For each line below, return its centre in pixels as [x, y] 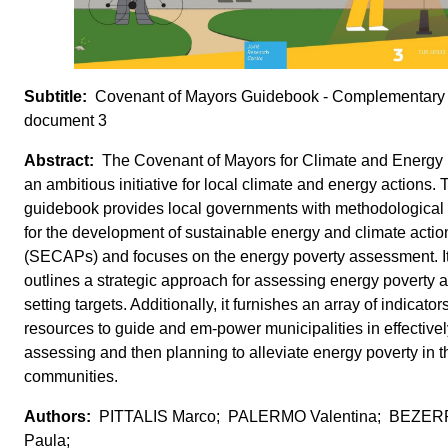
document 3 [65, 121]
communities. [71, 377]
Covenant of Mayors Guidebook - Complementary [268, 97]
